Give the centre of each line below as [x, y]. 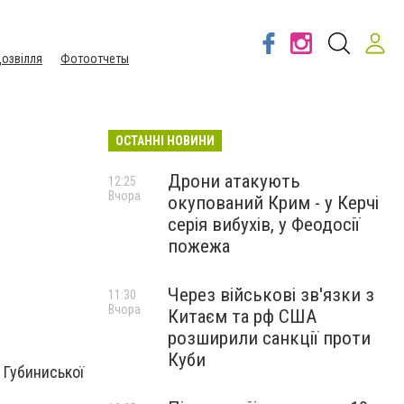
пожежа [199, 246]
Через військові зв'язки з [271, 295]
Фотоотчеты [95, 59]
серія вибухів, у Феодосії [264, 225]
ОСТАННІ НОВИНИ [165, 141]
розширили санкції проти [269, 338]
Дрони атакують [234, 181]
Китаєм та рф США [242, 317]
